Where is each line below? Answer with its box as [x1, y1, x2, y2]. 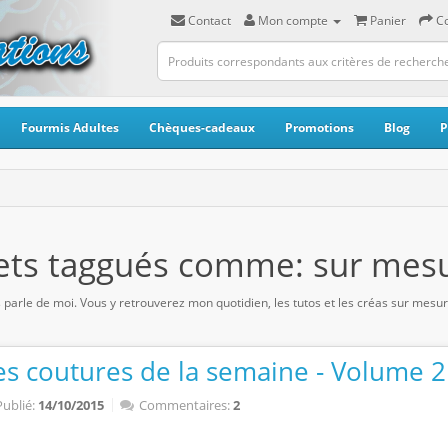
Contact [188, 12, 232, 29]
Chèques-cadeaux [149, 119, 255, 136]
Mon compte [258, 12, 329, 29]
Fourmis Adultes [21, 119, 119, 136]
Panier [370, 12, 407, 29]
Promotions [285, 119, 354, 136]
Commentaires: [138, 396, 230, 414]
